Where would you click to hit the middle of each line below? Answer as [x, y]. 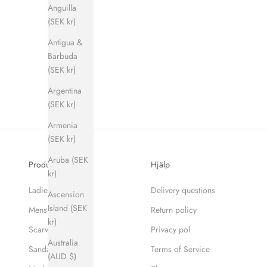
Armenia [63, 125]
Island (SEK [67, 208]
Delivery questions [183, 190]
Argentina [65, 90]
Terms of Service [180, 249]
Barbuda [63, 56]
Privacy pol [170, 230]
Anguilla [62, 7]
